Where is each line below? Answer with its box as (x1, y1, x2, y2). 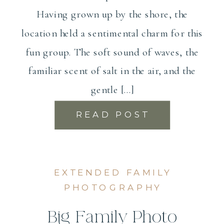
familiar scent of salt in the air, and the (28, 64, 196, 77)
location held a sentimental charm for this (21, 26, 203, 39)
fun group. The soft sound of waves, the (25, 45, 199, 58)
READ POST (75, 109, 150, 120)
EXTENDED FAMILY (53, 167, 171, 178)
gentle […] (90, 83, 134, 96)
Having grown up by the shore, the (36, 7, 188, 20)
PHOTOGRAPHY (63, 182, 162, 193)
